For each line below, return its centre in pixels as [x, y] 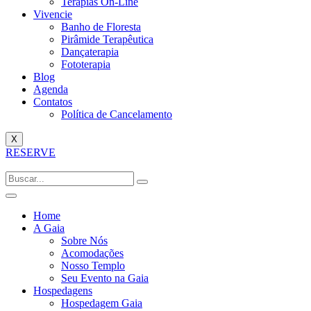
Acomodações [92, 253]
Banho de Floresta [101, 27]
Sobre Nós [84, 241]
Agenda [51, 89]
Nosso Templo [93, 266]
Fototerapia [86, 64]
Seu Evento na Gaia [105, 278]
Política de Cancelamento [117, 114]
